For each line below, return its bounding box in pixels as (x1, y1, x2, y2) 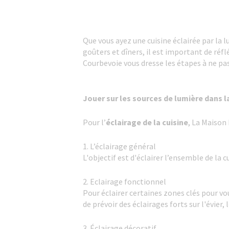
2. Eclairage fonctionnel (83, 176, 166, 187)
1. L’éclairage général (83, 141, 156, 151)
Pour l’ (83, 117, 106, 127)
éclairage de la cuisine (106, 117, 188, 127)
